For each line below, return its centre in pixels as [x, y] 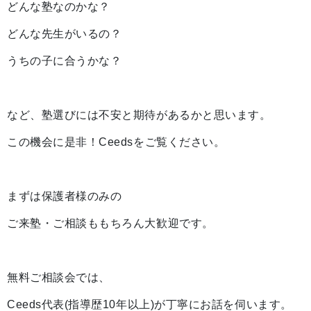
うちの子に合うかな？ [65, 61]
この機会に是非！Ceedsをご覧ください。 [116, 142]
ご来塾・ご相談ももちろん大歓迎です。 [110, 223]
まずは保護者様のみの [65, 196]
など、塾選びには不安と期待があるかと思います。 [139, 115]
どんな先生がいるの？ [65, 34]
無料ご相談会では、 [59, 277]
